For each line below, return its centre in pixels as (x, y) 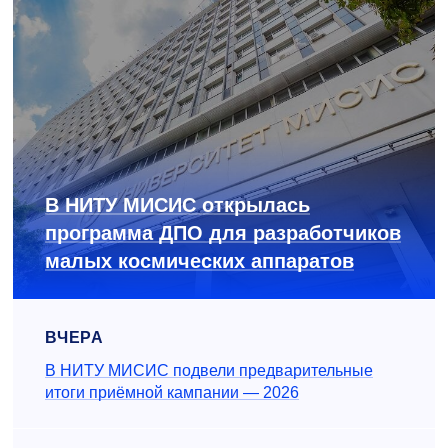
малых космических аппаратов (199, 260)
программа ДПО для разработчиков (223, 232)
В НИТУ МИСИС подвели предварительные (209, 370)
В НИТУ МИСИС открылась (177, 204)
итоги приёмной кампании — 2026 (172, 392)
